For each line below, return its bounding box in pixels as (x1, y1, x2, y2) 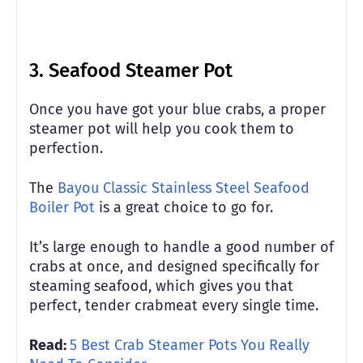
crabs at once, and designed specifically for (29, 257, 319, 275)
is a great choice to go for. (95, 198, 273, 216)
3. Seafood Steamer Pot (29, 58, 233, 82)
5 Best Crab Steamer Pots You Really (70, 335, 310, 354)
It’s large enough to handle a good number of (29, 237, 334, 256)
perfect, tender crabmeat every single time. (29, 296, 318, 314)
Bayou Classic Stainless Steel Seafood (58, 178, 310, 197)
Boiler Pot (29, 198, 95, 216)
